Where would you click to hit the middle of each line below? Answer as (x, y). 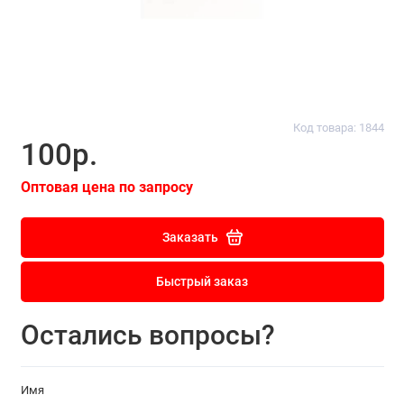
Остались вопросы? (147, 335)
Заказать (190, 237)
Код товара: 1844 (338, 128)
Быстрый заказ (202, 282)
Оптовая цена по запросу (106, 187)
